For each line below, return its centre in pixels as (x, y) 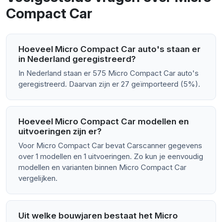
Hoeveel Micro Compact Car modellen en (104, 122)
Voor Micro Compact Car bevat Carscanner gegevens (110, 146)
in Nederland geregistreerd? (77, 59)
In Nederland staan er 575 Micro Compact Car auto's (109, 73)
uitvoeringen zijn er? (60, 132)
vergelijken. (38, 178)
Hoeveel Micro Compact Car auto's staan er (110, 49)
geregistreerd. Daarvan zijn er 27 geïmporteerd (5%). (109, 84)
